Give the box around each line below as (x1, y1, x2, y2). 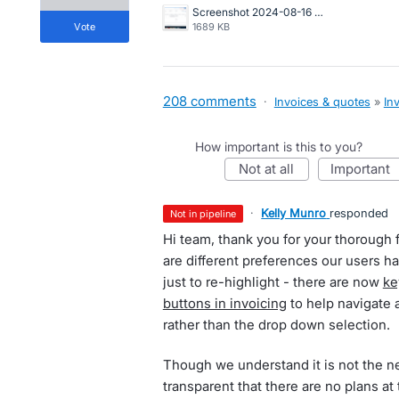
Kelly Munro (261, 206, 327, 220)
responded (330, 206, 389, 220)
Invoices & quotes (273, 94, 370, 109)
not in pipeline (177, 208, 237, 220)
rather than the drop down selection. (162, 316, 390, 333)
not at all (248, 160, 295, 177)
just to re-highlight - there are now (162, 273, 383, 290)
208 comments (162, 93, 256, 110)
